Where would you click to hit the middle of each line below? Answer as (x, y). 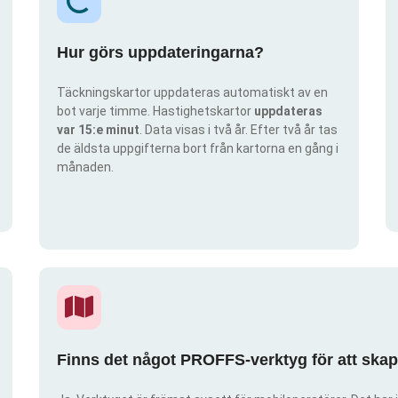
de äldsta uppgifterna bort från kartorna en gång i (198, 149)
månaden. (85, 167)
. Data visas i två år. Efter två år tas (239, 130)
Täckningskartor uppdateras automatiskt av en (192, 93)
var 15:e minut (98, 130)
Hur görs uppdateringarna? (160, 53)
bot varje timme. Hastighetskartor (155, 111)
